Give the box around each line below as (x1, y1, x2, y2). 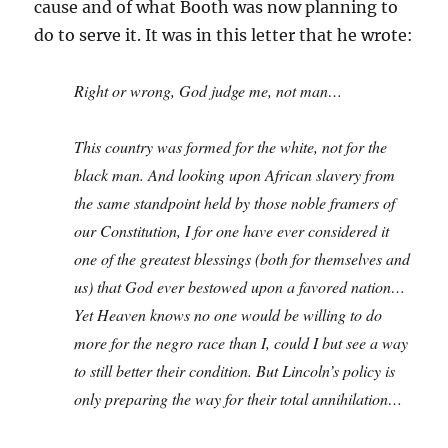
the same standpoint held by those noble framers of (74, 192, 396, 213)
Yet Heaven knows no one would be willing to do (74, 304, 383, 325)
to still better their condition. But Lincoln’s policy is (74, 360, 396, 381)
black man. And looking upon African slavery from (74, 164, 396, 185)
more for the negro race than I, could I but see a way (74, 332, 409, 353)
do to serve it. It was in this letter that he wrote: (34, 25, 414, 45)
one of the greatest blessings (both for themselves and (74, 248, 411, 269)
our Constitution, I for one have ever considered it (74, 220, 390, 241)
